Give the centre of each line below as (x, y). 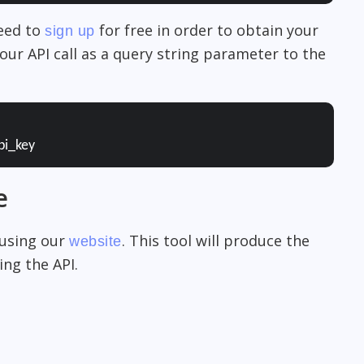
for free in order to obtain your (206, 30)
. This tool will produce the (215, 241)
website (95, 242)
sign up (70, 31)
